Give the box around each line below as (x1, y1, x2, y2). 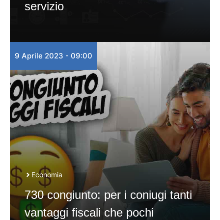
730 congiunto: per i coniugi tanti (25, 188, 192, 201)
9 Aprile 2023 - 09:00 (15, 51, 92, 60)
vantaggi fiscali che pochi (25, 206, 154, 219)
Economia (31, 170, 62, 179)
